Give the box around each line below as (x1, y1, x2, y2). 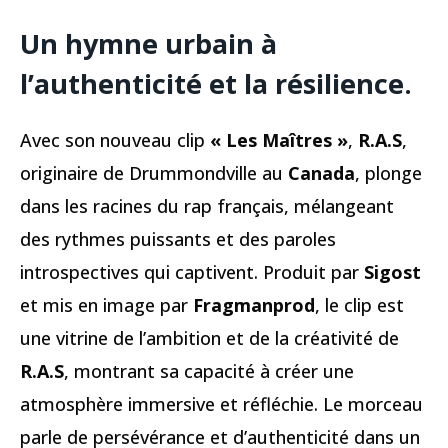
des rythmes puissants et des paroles (20, 227, 336, 252)
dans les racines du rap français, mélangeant (20, 194, 394, 219)
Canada (288, 161, 355, 186)
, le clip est (315, 293, 404, 318)
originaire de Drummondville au (20, 161, 288, 186)
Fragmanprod (193, 293, 315, 318)
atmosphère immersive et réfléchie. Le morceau (20, 392, 423, 417)
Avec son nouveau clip (20, 128, 210, 153)
